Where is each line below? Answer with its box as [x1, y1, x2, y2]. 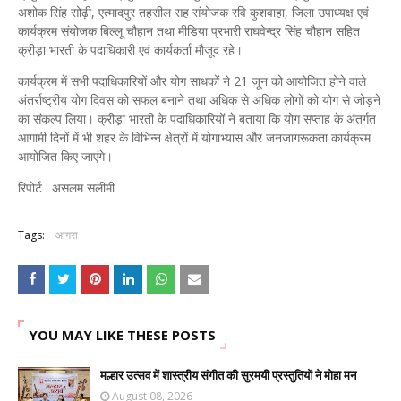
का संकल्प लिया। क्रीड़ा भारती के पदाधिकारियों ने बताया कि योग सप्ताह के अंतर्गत [18, 110, 376, 127]
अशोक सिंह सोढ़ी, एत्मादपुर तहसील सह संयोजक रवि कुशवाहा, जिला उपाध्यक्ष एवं [18, 4, 369, 21]
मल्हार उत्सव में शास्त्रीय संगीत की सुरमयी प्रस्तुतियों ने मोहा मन [100, 367, 356, 383]
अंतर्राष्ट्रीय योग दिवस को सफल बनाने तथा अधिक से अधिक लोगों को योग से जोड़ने [18, 91, 380, 108]
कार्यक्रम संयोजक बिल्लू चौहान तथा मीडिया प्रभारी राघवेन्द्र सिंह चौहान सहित [18, 22, 360, 39]
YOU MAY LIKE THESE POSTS [29, 326, 216, 344]
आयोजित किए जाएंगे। [18, 148, 113, 165]
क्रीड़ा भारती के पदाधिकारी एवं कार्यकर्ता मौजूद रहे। [18, 41, 243, 58]
